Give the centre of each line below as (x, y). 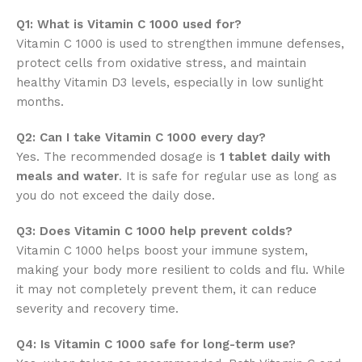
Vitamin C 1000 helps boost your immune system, (162, 250)
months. (40, 101)
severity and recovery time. (97, 308)
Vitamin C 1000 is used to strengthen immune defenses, (180, 43)
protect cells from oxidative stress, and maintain (161, 63)
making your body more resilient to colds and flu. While (181, 269)
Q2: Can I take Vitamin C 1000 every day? (141, 137)
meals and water (67, 176)
